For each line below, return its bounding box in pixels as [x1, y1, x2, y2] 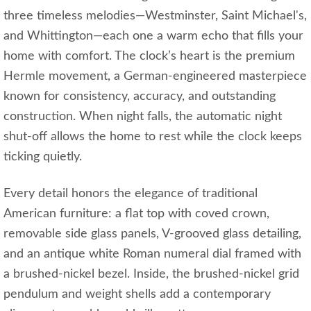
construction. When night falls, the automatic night [3, 110, 282, 124]
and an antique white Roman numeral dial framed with [3, 248, 301, 261]
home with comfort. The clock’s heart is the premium [3, 50, 295, 63]
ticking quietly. [3, 151, 82, 164]
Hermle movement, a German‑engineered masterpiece [3, 70, 307, 83]
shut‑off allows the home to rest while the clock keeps [3, 131, 302, 144]
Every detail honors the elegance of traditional [3, 187, 258, 201]
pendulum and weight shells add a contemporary [3, 288, 271, 301]
